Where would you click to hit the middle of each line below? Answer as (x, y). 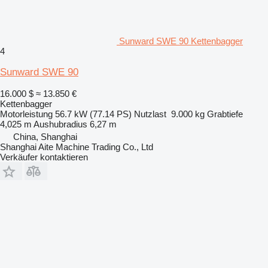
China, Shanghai (45, 136)
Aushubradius (60, 124)
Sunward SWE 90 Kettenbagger (181, 41)
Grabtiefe (225, 114)
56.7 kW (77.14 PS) (93, 114)
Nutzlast (150, 114)
